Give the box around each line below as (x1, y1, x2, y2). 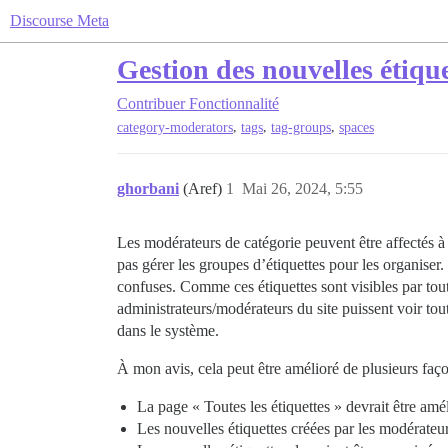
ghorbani (117, 180, 179, 198)
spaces (339, 120, 374, 136)
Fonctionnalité (189, 95, 279, 112)
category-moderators (117, 120, 233, 136)
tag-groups (271, 120, 331, 136)
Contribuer (117, 95, 185, 112)
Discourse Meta (10, 12, 109, 29)
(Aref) (183, 180, 226, 198)
